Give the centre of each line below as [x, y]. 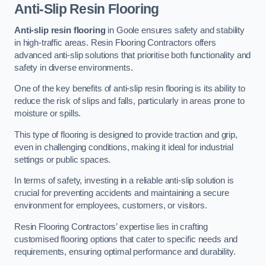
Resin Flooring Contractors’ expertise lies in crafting [111, 227]
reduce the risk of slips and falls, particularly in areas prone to [129, 101]
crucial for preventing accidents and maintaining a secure [122, 193]
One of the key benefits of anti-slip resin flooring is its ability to [130, 89]
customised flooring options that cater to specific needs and [126, 239]
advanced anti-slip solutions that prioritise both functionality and [133, 55]
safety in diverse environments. [74, 67]
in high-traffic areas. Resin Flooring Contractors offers [115, 42]
